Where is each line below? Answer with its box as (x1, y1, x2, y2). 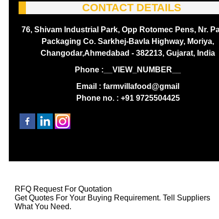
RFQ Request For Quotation (14, 185, 112, 193)
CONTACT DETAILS (82, 1, 181, 14)
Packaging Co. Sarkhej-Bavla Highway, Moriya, (42, 37, 215, 45)
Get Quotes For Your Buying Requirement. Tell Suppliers (14, 194, 210, 202)
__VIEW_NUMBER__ (104, 66, 181, 74)
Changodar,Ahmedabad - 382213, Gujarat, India (41, 49, 216, 57)
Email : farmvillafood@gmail (76, 82, 180, 90)
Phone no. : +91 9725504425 (76, 94, 180, 102)
